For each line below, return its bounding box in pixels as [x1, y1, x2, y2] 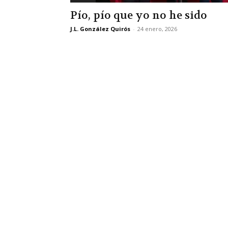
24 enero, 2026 [137, 25, 177, 33]
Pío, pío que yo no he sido [70, 9, 207, 22]
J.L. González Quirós [70, 25, 130, 33]
